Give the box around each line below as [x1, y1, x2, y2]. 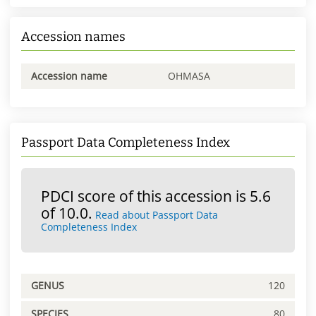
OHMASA [168, 68, 210, 83]
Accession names [21, 28, 126, 44]
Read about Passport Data [95, 207, 218, 221]
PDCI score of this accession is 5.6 [41, 186, 271, 206]
